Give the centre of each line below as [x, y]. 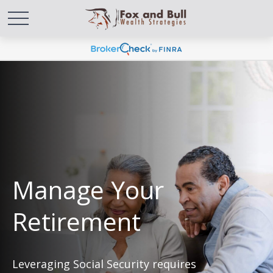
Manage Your [88, 190]
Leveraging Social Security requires [104, 264]
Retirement [76, 222]
